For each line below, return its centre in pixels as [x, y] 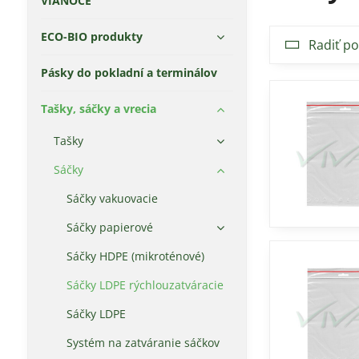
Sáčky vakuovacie [112, 198]
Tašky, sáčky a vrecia [98, 109]
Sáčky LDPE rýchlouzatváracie [145, 285]
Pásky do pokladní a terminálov [129, 73]
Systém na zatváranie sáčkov [143, 343]
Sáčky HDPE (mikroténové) [135, 256]
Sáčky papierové [109, 227]
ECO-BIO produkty [91, 36]
